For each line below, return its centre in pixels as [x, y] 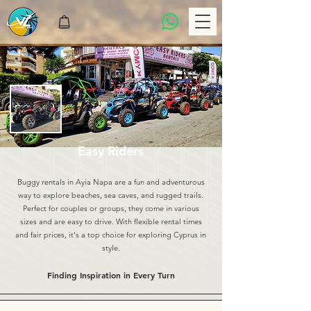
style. [111, 248]
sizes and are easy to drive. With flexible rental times [111, 221]
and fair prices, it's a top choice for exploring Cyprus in [111, 235]
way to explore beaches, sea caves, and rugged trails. [111, 195]
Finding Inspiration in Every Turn [111, 275]
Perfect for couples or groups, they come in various [111, 208]
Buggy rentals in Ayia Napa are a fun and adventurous [111, 182]
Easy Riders [111, 151]
